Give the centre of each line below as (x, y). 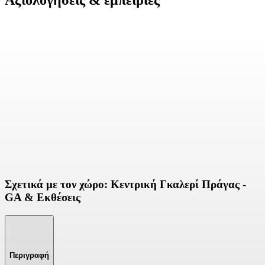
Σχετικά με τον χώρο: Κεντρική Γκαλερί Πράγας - (125, 184)
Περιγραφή (29, 256)
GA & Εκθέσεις (43, 197)
